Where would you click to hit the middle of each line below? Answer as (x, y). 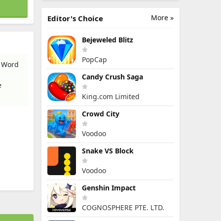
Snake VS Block (108, 151)
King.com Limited (111, 96)
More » (162, 18)
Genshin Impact (109, 188)
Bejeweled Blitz (108, 40)
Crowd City (101, 114)
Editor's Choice (75, 18)
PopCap (94, 59)
